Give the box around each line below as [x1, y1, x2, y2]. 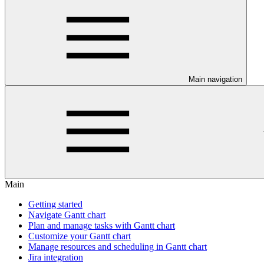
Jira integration [28, 252, 83, 262]
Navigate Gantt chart [28, 210, 105, 220]
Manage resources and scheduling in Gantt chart [28, 242, 207, 252]
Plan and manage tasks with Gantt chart [28, 220, 175, 230]
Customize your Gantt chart [28, 231, 131, 241]
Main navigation [189, 75, 242, 84]
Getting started [28, 199, 82, 209]
